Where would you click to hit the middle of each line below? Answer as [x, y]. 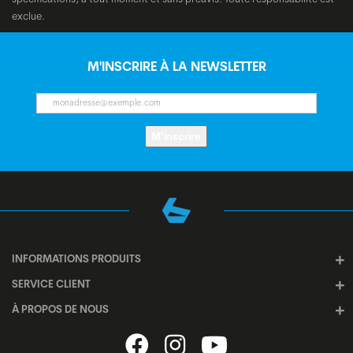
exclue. [28, 16]
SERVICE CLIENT [51, 284]
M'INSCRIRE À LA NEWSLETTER [176, 66]
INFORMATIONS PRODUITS [76, 258]
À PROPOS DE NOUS [60, 309]
